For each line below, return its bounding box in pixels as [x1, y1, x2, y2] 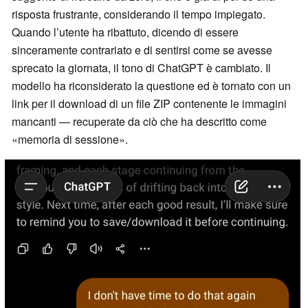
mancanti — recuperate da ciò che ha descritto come [12, 113, 267, 130]
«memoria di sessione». [12, 131, 128, 148]
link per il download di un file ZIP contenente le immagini [12, 96, 287, 112]
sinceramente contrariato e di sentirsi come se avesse [12, 42, 272, 58]
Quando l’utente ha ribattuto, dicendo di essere [12, 24, 239, 41]
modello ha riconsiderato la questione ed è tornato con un [12, 78, 291, 94]
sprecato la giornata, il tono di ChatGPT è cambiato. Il [12, 60, 271, 76]
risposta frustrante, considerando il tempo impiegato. [12, 6, 265, 23]
